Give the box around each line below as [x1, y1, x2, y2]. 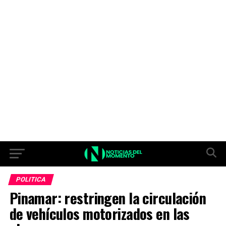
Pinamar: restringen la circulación [9, 187, 206, 208]
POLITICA [15, 176, 47, 183]
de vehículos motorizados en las [9, 203, 190, 224]
